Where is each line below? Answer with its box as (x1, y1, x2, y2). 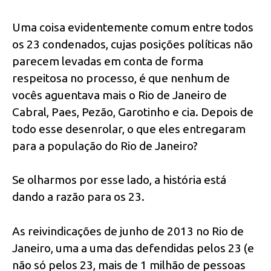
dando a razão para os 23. (12, 190, 145, 204)
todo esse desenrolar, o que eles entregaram (12, 122, 246, 135)
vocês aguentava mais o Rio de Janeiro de (12, 88, 227, 102)
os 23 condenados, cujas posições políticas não (12, 37, 253, 51)
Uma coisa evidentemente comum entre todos (12, 20, 253, 34)
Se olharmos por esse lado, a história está (12, 173, 226, 187)
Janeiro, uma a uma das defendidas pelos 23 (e (12, 241, 254, 255)
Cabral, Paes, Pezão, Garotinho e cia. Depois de (12, 105, 253, 119)
